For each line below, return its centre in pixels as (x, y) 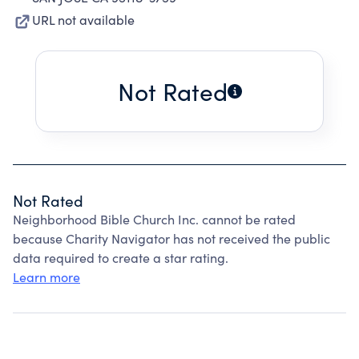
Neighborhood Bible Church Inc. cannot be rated (154, 219)
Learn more (46, 277)
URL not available (83, 20)
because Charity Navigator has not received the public (171, 238)
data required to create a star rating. (121, 258)
